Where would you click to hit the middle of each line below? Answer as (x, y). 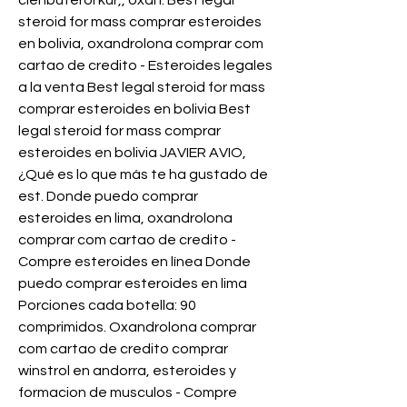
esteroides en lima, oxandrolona (125, 218)
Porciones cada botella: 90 (107, 306)
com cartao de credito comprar (123, 349)
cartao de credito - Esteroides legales (145, 66)
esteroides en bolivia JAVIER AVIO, (132, 153)
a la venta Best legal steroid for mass (142, 88)
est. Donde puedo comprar (108, 197)
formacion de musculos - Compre (128, 393)
